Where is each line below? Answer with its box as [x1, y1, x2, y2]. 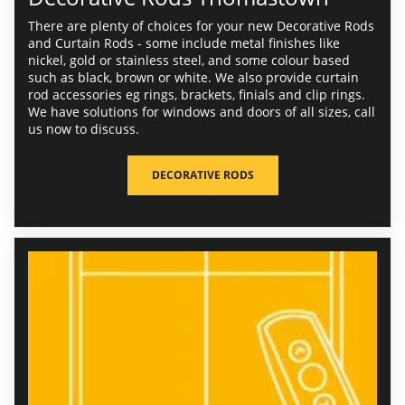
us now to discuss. [28, 119, 139, 137]
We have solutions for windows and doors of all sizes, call [28, 102, 375, 120]
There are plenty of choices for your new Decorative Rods [28, 16, 374, 34]
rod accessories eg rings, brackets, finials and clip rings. [28, 85, 365, 103]
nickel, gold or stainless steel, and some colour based [28, 51, 350, 69]
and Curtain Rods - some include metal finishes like [28, 33, 340, 52]
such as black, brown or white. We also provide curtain [28, 68, 359, 86]
